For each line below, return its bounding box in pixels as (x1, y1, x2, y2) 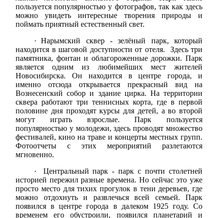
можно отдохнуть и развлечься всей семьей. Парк (16, 193, 202, 201)
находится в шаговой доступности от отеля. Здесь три (16, 45, 202, 54)
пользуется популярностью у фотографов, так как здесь (16, 2, 202, 11)
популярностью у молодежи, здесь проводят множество (16, 124, 202, 132)
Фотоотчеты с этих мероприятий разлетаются (16, 141, 202, 150)
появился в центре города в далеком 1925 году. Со (16, 201, 202, 210)
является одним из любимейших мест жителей (16, 62, 202, 71)
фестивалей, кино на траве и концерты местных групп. (16, 132, 202, 141)
